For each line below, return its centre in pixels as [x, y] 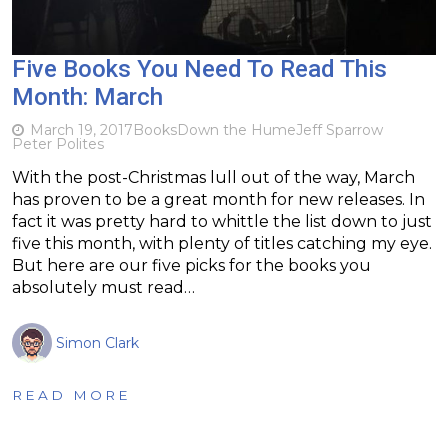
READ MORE [71, 394]
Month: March [87, 96]
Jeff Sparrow [339, 129]
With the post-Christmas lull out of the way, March [213, 177]
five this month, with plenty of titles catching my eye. [222, 243]
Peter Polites [58, 143]
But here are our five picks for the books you [191, 265]
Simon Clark [97, 342]
